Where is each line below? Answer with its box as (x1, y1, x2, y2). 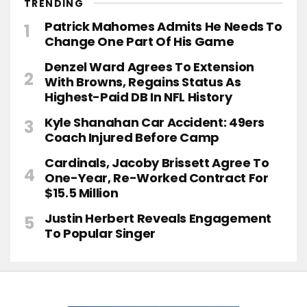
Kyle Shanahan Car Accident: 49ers (45, 114, 265, 131)
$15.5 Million (45, 184, 119, 201)
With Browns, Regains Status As (45, 73, 241, 90)
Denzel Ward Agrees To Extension (45, 58, 254, 75)
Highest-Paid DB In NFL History (45, 88, 232, 106)
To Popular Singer (45, 225, 156, 242)
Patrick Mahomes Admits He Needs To (45, 18, 282, 35)
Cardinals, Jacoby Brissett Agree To (45, 154, 269, 171)
